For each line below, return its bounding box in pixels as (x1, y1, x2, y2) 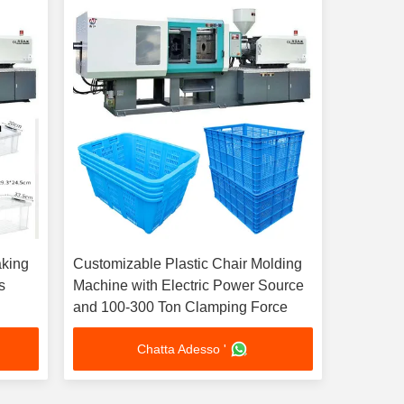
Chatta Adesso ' (137, 342, 227, 356)
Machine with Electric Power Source (72, 278, 304, 293)
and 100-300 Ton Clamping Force (72, 299, 288, 315)
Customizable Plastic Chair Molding (72, 256, 302, 271)
